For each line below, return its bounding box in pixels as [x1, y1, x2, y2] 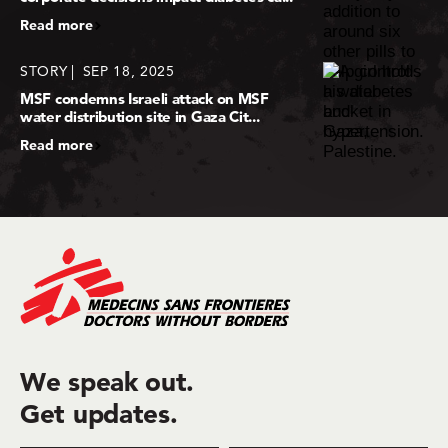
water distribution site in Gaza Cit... [20, 107, 260, 127]
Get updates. [20, 398, 178, 431]
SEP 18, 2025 [82, 62, 175, 81]
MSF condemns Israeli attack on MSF [20, 89, 269, 109]
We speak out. [20, 366, 195, 399]
